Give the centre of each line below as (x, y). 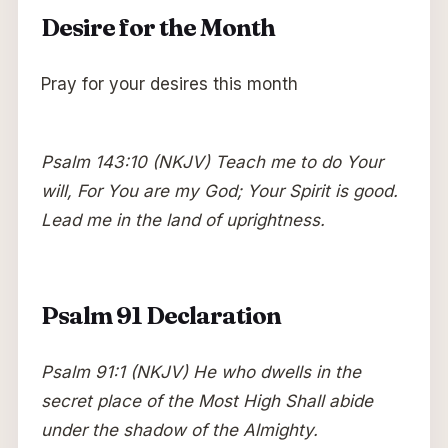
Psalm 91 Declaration (160, 315)
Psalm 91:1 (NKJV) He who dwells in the (200, 371)
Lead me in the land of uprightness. (182, 219)
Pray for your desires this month (169, 83)
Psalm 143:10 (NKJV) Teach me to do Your (211, 161)
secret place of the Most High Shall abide (206, 400)
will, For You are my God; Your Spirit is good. (219, 190)
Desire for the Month (157, 27)
